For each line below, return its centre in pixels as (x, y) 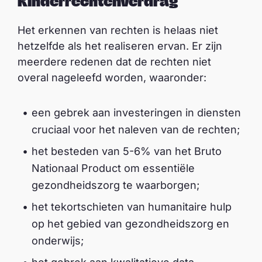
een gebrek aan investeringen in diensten (136, 113)
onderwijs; (58, 241)
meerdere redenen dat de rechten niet (114, 62)
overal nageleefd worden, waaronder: (112, 77)
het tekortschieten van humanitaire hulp (132, 207)
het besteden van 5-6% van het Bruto (127, 151)
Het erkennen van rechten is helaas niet (118, 30)
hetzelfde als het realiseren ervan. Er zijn (120, 46)
